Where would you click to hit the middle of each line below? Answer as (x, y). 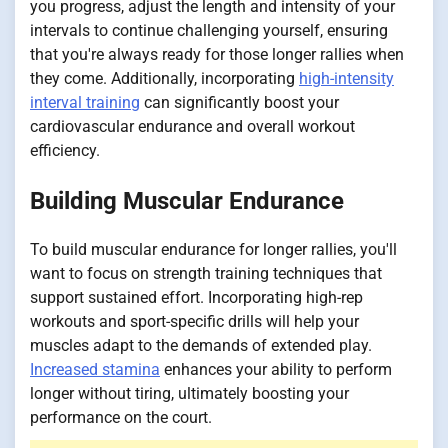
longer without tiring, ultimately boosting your (189, 394)
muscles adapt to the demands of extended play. (201, 346)
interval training (85, 102)
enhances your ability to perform (276, 370)
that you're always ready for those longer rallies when (217, 54)
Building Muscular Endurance (187, 200)
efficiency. (65, 150)
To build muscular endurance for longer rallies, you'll (213, 250)
